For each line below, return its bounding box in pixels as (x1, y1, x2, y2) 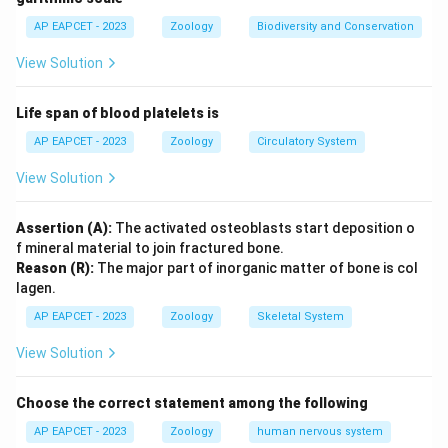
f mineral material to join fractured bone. (16, 240, 284, 256)
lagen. (16, 280, 56, 296)
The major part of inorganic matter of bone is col (94, 260, 418, 276)
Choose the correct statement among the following (16, 395, 368, 411)
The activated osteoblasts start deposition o (112, 220, 415, 236)
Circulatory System (257, 135, 357, 148)
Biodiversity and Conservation (257, 20, 414, 33)
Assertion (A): (16, 220, 112, 236)
